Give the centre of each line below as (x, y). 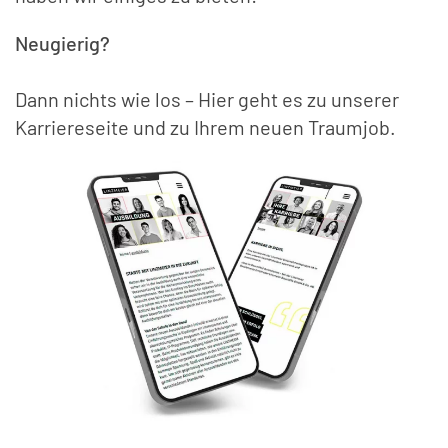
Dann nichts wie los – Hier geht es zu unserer (207, 99)
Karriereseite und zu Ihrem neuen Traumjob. (205, 127)
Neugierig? (62, 43)
